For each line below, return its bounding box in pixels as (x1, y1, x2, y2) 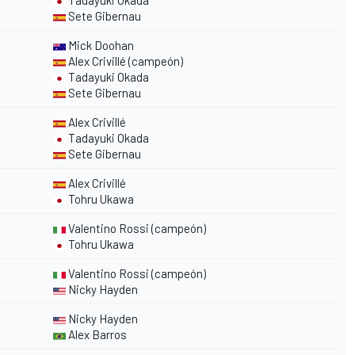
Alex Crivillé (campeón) (66, 54, 183, 69)
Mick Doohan (66, 38, 134, 53)
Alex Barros (66, 327, 127, 342)
